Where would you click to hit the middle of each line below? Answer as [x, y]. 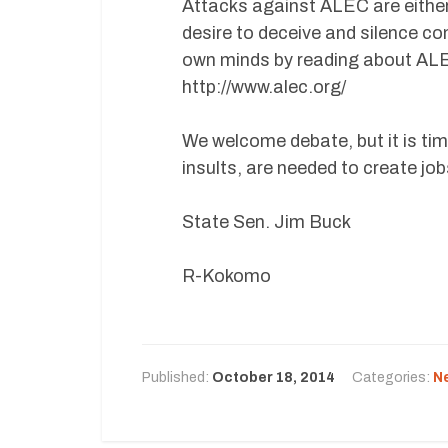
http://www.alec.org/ [264, 87]
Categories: [392, 377]
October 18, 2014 [273, 377]
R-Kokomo [226, 276]
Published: [177, 377]
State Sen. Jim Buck [266, 222]
